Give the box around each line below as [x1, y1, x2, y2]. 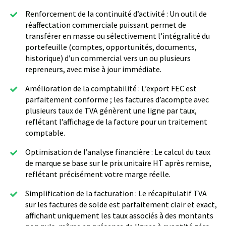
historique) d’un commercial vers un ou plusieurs [25, 53, 191, 64]
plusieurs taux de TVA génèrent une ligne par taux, [25, 105, 197, 116]
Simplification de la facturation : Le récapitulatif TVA [25, 188, 207, 199]
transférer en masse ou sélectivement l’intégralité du [25, 31, 210, 41]
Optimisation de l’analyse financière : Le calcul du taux [25, 147, 210, 157]
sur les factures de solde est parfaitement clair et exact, [25, 199, 217, 210]
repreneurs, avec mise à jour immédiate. [25, 64, 161, 75]
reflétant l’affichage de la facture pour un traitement [25, 117, 207, 127]
